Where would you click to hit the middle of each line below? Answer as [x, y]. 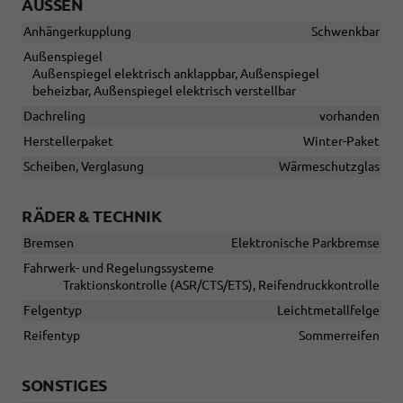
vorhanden [349, 116]
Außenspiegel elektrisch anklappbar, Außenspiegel [176, 73]
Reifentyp [52, 335]
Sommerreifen [339, 335]
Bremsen [49, 242]
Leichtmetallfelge [328, 310]
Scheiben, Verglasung [84, 166]
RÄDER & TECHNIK [92, 215]
